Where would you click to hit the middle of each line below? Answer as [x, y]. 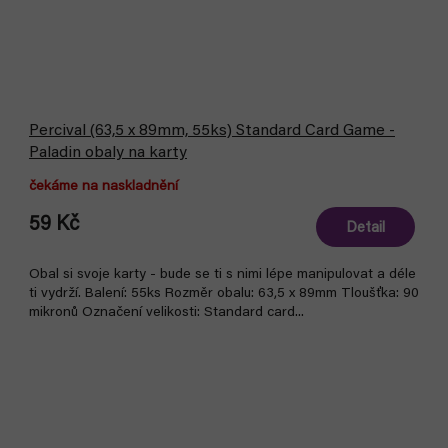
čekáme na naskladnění [103, 187]
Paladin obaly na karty [108, 153]
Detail [365, 228]
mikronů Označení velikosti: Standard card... [166, 313]
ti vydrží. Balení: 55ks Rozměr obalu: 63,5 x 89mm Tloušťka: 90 [224, 294]
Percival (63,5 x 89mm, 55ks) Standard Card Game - [212, 131]
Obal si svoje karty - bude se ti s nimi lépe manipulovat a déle [222, 275]
